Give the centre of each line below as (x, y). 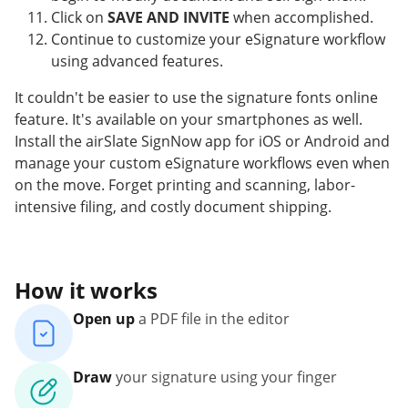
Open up (104, 319)
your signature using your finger (226, 377)
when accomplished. (301, 18)
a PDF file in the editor (214, 319)
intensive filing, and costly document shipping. (173, 207)
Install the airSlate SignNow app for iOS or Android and (202, 142)
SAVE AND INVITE (168, 18)
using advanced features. (137, 61)
